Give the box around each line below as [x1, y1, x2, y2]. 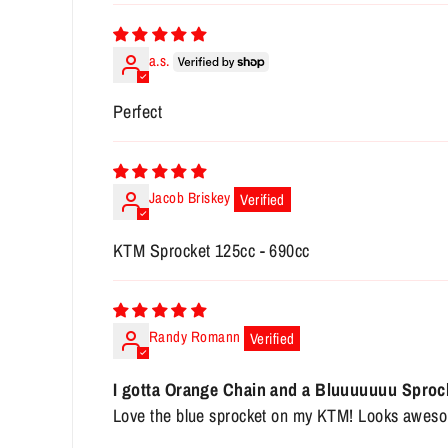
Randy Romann [149, 326, 241, 348]
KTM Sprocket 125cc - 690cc [113, 238, 310, 264]
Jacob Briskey [149, 187, 231, 209]
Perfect [113, 99, 163, 125]
